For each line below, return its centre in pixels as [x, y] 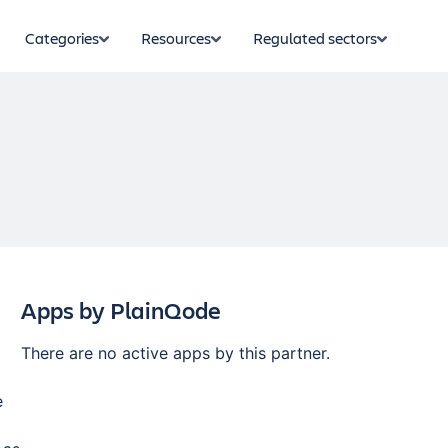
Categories [62, 37]
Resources [176, 37]
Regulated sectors [315, 37]
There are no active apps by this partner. [176, 353]
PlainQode [165, 310]
